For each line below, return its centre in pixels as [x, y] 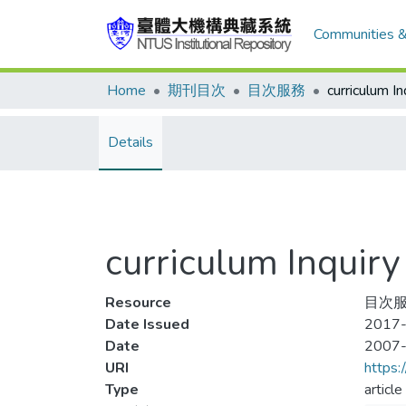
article [383, 390]
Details [130, 142]
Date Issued [147, 324]
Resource [138, 303]
